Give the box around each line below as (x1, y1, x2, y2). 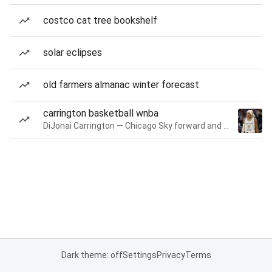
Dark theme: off (61, 250, 123, 260)
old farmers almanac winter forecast (43, 79, 199, 90)
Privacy (156, 250, 185, 260)
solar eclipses (43, 47, 102, 58)
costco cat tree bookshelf (43, 15, 157, 26)
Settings (122, 250, 157, 260)
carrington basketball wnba (43, 107, 158, 119)
